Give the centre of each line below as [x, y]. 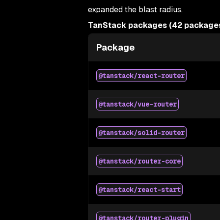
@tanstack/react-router [141, 76]
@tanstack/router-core [139, 161]
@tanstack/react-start [139, 190]
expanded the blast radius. [135, 10]
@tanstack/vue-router [137, 104]
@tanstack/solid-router [141, 133]
